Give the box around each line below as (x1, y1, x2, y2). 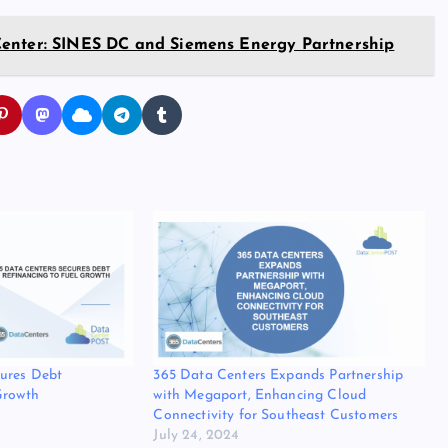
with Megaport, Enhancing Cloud (153, 387, 367, 403)
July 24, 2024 (153, 427, 240, 443)
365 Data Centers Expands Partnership (153, 367, 404, 383)
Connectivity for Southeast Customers (153, 407, 399, 423)
